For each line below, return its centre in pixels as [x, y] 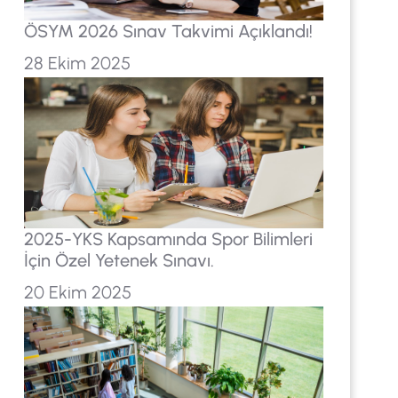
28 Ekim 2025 [77, 64]
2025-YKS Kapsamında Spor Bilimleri [168, 239]
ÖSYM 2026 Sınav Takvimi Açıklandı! [168, 32]
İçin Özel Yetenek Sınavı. [119, 260]
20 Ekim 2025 [77, 292]
